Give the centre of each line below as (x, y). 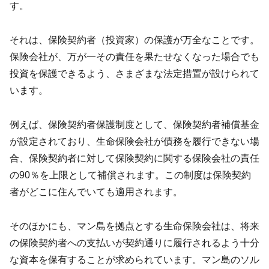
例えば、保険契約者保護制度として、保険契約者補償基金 (134, 125)
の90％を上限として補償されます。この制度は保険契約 (130, 175)
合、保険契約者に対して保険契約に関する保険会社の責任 (134, 159)
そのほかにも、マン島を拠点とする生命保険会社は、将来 (134, 226)
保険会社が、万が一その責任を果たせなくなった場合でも (134, 57)
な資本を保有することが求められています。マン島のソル (134, 259)
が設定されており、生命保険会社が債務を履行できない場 (134, 142)
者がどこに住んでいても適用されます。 (96, 192)
